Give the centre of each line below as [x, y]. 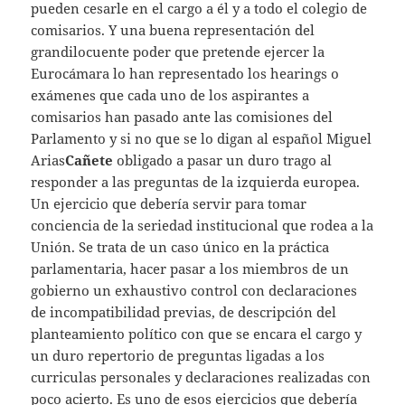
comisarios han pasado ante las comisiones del [182, 117]
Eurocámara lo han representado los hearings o [185, 74]
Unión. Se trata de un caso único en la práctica [180, 247]
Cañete [89, 160]
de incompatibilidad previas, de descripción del [184, 312]
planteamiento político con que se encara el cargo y [197, 334]
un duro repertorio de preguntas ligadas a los [178, 356]
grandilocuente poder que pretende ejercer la [178, 52]
